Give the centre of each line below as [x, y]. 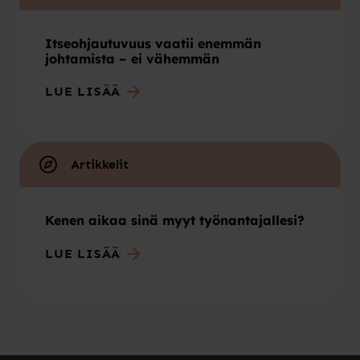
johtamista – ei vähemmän [132, 58]
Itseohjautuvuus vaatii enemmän [153, 43]
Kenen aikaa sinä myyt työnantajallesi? [175, 221]
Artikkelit [100, 165]
